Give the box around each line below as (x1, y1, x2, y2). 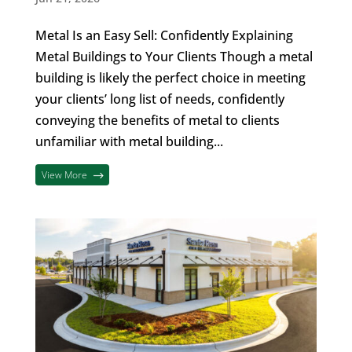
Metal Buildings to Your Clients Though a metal (35, 48, 313, 66)
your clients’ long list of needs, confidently (35, 90, 284, 108)
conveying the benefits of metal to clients (35, 112, 280, 130)
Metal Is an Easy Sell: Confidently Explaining (35, 27, 293, 45)
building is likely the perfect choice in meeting (35, 69, 306, 87)
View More (42, 168, 88, 182)
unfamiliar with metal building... (35, 133, 223, 151)
